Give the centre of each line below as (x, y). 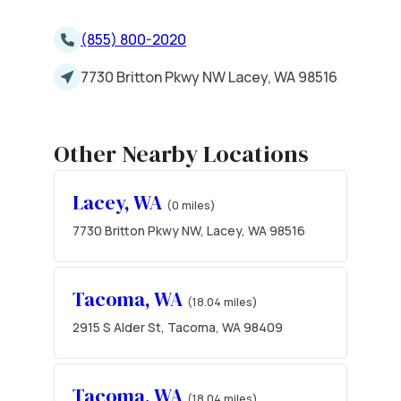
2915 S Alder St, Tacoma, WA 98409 (178, 327)
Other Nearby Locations (181, 154)
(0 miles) (191, 205)
